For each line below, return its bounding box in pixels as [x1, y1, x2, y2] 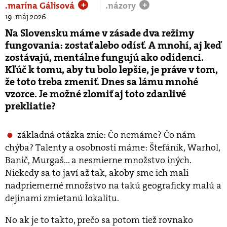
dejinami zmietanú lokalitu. [5, 192, 119, 204]
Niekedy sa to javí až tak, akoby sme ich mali [5, 167, 188, 179]
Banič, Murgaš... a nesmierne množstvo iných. [5, 154, 192, 166]
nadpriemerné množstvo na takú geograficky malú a [5, 179, 221, 192]
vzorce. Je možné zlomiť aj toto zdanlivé [5, 87, 186, 100]
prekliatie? [5, 99, 56, 112]
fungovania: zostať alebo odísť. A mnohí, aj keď [5, 39, 222, 52]
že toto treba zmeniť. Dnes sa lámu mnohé [5, 75, 198, 88]
